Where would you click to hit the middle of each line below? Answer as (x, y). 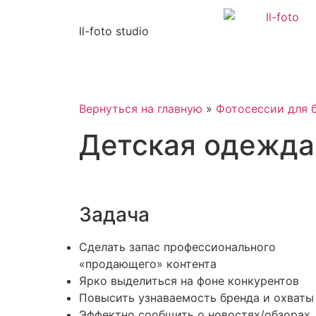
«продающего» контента (148, 264)
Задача (114, 214)
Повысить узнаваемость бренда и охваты (196, 298)
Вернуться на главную (141, 109)
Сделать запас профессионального (177, 247)
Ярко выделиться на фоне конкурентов (189, 281)
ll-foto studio (114, 31)
